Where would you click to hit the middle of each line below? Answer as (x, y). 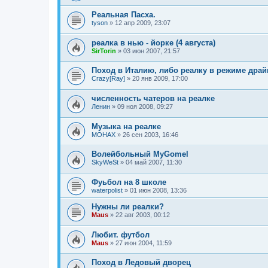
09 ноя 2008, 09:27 (145, 106)
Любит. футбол (121, 234)
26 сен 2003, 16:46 (150, 134)
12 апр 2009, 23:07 (143, 23)
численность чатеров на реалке (153, 98)
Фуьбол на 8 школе (129, 182)
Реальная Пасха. (124, 15)
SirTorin (104, 51)
